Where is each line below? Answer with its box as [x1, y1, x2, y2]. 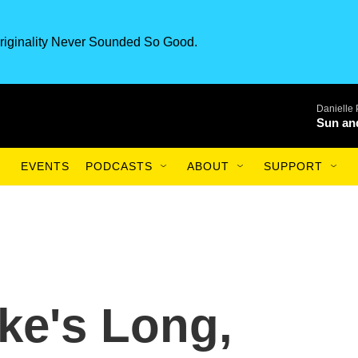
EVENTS [21, 160, 70, 173]
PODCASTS [86, 160, 153, 173]
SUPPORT [264, 160, 323, 173]
